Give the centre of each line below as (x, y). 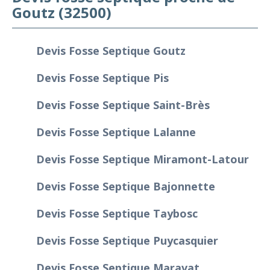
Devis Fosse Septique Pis (102, 77)
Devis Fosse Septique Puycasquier (127, 240)
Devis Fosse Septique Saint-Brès (123, 105)
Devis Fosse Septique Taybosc (117, 213)
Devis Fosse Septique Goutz (111, 50)
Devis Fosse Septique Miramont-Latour (143, 159)
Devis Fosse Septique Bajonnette (126, 186)
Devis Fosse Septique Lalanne (116, 132)
